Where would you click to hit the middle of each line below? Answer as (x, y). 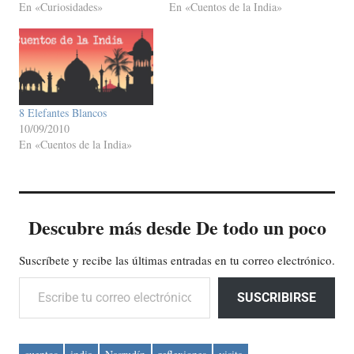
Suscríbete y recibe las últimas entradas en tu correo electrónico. (177, 260)
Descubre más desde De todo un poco (177, 228)
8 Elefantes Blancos (63, 113)
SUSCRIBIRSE (277, 298)
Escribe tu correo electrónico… (56, 277)
